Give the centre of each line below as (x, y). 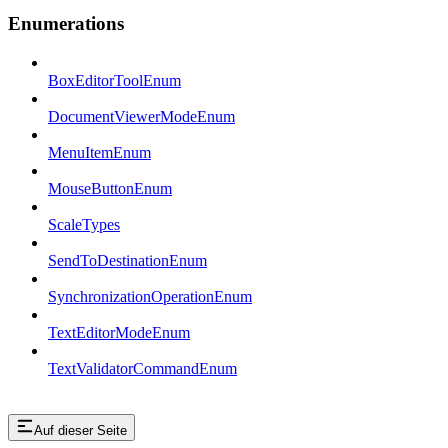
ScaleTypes (84, 224)
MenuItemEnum (99, 152)
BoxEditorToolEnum (114, 80)
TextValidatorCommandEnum (142, 368)
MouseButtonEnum (110, 188)
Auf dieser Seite (80, 430)
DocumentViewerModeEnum (141, 116)
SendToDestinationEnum (127, 260)
